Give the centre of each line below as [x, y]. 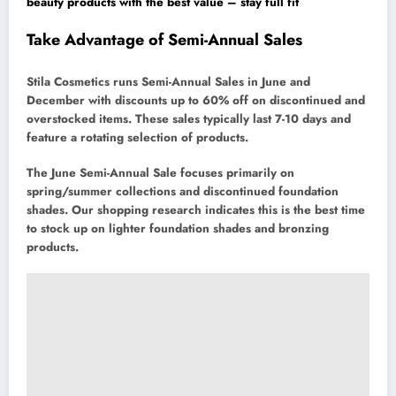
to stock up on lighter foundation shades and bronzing [178, 228]
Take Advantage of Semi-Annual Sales [164, 40]
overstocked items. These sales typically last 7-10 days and [189, 118]
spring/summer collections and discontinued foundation [183, 191]
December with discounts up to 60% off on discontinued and [196, 100]
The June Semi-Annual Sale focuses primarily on [160, 172]
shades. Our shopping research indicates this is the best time [196, 209]
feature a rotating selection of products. [137, 137]
